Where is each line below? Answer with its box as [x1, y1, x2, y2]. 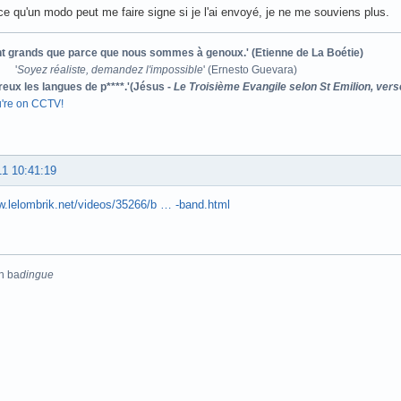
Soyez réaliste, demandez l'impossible [17, 63, 203, 76]
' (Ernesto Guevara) [203, 63, 297, 76]
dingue [20, 268, 54, 281]
